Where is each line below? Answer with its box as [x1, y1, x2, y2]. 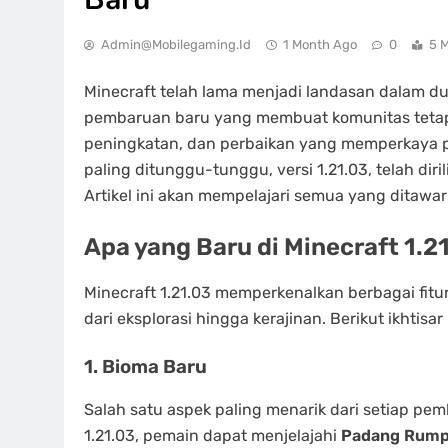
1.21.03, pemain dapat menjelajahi [84, 426, 341, 446]
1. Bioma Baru [84, 356, 207, 379]
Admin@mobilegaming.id [101, 36, 251, 52]
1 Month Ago [283, 36, 357, 52]
